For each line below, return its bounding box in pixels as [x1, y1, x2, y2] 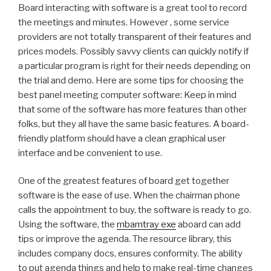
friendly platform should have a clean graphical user [18, 132, 226, 144]
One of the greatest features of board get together [18, 175, 229, 187]
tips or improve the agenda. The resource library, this [18, 233, 232, 245]
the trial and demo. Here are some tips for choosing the [18, 74, 244, 86]
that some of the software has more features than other [18, 103, 247, 115]
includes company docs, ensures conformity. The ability [18, 248, 243, 260]
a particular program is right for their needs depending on [18, 60, 250, 71]
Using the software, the [18, 219, 117, 230]
